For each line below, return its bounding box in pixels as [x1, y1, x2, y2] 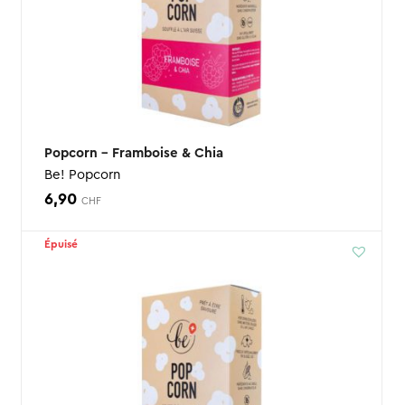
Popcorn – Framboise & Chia [43, 146, 223, 160]
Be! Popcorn [43, 167, 120, 182]
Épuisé [43, 238, 78, 250]
